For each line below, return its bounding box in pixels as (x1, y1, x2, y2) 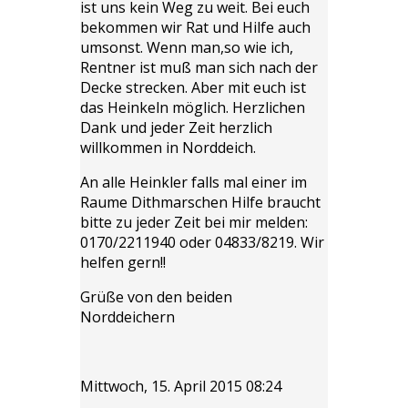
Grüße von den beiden (80, 286, 232, 307)
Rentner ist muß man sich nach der (80, 56, 318, 77)
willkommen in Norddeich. (80, 137, 256, 158)
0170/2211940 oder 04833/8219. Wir (80, 231, 324, 252)
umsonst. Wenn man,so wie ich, (80, 36, 293, 57)
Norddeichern (80, 306, 175, 327)
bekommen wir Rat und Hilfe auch (80, 16, 311, 37)
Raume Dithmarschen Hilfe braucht (80, 191, 321, 212)
